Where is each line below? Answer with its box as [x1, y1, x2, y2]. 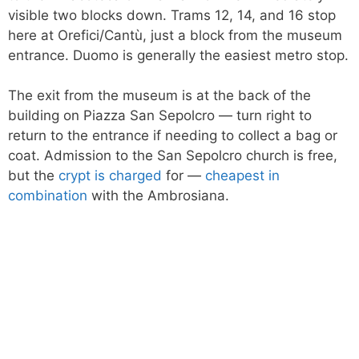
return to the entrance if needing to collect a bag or [8, 127, 337, 143]
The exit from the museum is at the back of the [8, 87, 311, 103]
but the [8, 167, 58, 184]
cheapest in [205, 167, 280, 184]
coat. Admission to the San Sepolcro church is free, [8, 147, 337, 163]
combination [8, 188, 87, 204]
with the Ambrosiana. [87, 188, 229, 204]
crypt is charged [58, 167, 162, 184]
